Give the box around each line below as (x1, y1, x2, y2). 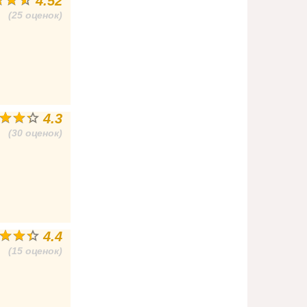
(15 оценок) (8, 245, 63, 256)
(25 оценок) (8, 10, 63, 21)
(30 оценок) (8, 127, 63, 138)
